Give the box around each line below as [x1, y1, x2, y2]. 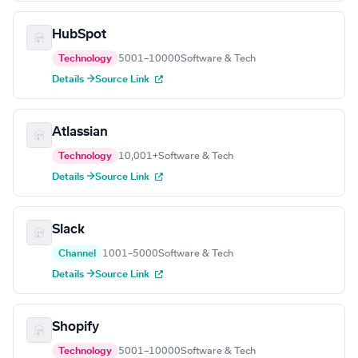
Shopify [52, 320, 99, 334]
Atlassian [52, 125, 108, 139]
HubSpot [52, 28, 106, 42]
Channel [58, 249, 96, 259]
